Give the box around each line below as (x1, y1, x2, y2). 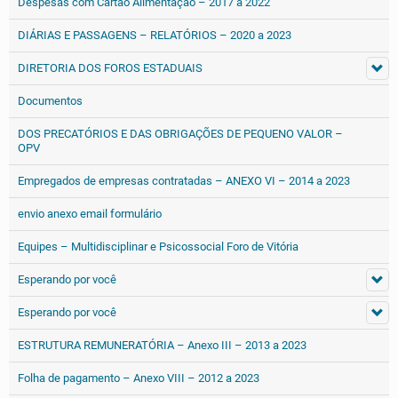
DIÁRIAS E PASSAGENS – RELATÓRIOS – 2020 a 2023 (18, 28, 291, 42)
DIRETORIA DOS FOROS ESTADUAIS (18, 61, 203, 75)
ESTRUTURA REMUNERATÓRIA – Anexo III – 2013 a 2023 (18, 338, 306, 352)
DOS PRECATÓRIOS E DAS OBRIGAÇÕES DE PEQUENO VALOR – (18, 127, 343, 140)
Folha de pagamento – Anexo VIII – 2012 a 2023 (18, 371, 259, 385)
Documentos (18, 94, 83, 107)
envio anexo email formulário (18, 207, 162, 220)
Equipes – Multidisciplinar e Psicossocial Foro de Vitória (18, 240, 298, 253)
